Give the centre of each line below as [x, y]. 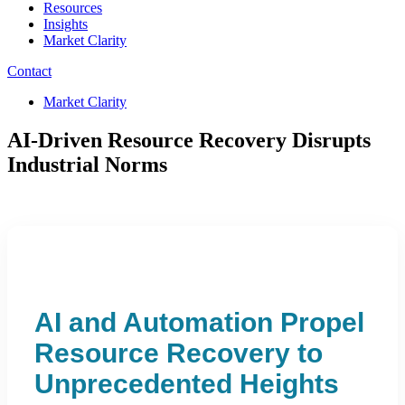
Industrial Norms [87, 164]
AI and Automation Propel [199, 322]
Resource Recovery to [179, 353]
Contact [29, 71]
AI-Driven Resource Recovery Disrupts [189, 140]
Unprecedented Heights [187, 383]
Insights [66, 24]
